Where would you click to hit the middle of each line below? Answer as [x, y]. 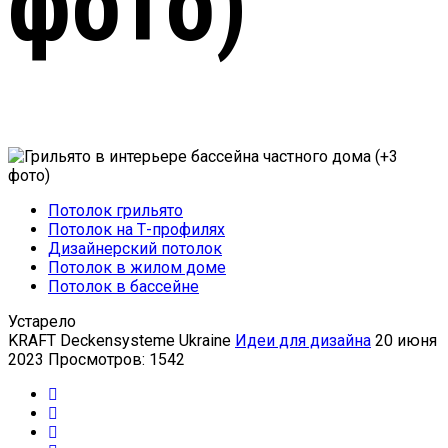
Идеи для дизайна [303, 340]
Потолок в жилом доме [137, 267]
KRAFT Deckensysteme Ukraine [119, 340]
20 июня [406, 340]
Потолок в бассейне [123, 286]
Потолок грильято [115, 210]
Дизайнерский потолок [135, 248]
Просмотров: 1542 [116, 359]
